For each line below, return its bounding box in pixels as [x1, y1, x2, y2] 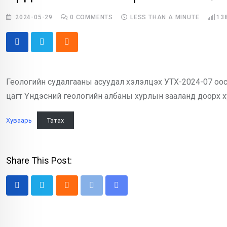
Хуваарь [6, 117, 32, 125]
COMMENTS [73, 14, 113, 21]
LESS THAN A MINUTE [130, 14, 200, 21]
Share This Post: [6, 155, 72, 166]
